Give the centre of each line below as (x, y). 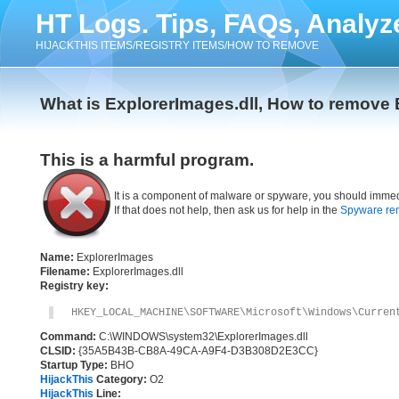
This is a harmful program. (147, 160)
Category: (120, 379)
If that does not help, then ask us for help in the (227, 210)
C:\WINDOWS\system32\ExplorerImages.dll (202, 337)
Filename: (65, 272)
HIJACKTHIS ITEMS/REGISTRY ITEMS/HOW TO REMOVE (177, 45)
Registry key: (74, 286)
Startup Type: (74, 365)
